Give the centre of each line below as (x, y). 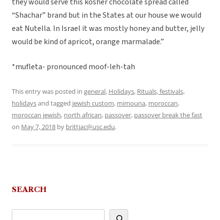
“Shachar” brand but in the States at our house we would (107, 15)
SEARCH (29, 190)
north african (83, 115)
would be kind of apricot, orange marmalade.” (88, 42)
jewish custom (93, 103)
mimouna (131, 103)
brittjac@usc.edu (90, 127)
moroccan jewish (36, 115)
